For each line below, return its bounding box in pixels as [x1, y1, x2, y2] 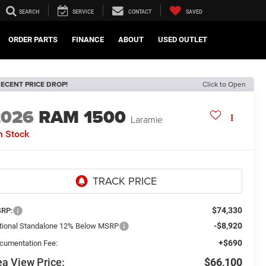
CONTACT [128, 9, 151, 15]
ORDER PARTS [8, 35, 58, 45]
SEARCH [19, 9, 39, 15]
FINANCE [72, 35, 104, 45]
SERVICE [72, 9, 94, 15]
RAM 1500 [39, 104, 126, 131]
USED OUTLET [158, 35, 207, 45]
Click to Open [202, 79, 246, 89]
